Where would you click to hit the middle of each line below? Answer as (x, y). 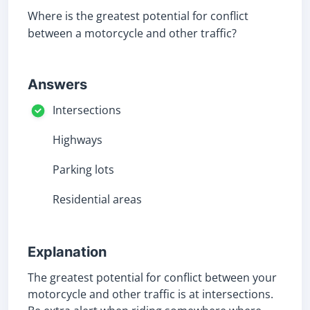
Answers (57, 84)
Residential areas (97, 199)
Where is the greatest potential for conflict (138, 16)
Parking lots (83, 170)
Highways (77, 140)
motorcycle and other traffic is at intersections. (151, 294)
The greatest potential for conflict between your (152, 277)
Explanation (67, 252)
